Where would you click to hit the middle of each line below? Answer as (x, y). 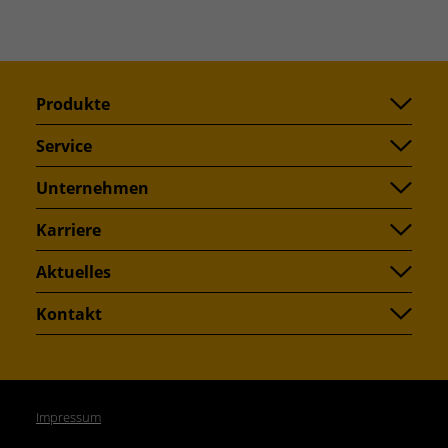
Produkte (73, 104)
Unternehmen (92, 188)
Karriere (68, 230)
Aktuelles (73, 272)
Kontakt (69, 314)
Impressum (68, 417)
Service (64, 146)
